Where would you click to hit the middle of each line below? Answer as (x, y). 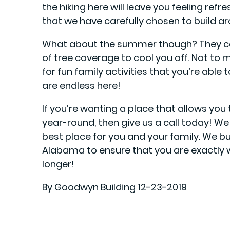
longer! (58, 164)
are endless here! (81, 85)
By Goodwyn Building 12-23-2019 (114, 187)
